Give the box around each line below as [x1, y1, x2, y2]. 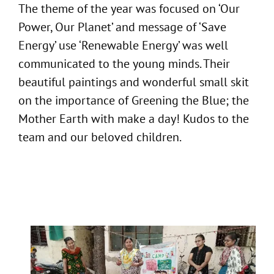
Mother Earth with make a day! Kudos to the [18, 110, 249, 127]
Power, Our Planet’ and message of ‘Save [18, 18, 226, 35]
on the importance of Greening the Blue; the [18, 92, 249, 108]
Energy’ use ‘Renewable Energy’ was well [18, 37, 228, 53]
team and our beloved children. [18, 128, 182, 145]
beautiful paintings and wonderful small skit [18, 73, 249, 90]
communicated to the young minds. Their [18, 55, 230, 72]
